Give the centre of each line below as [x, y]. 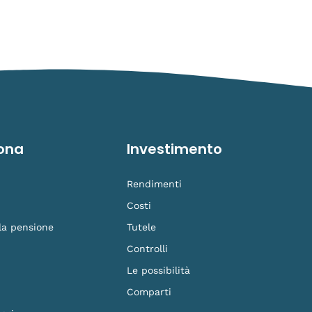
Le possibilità [158, 271]
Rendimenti [154, 184]
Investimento [174, 149]
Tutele [141, 227]
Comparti [149, 292]
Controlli [147, 249]
